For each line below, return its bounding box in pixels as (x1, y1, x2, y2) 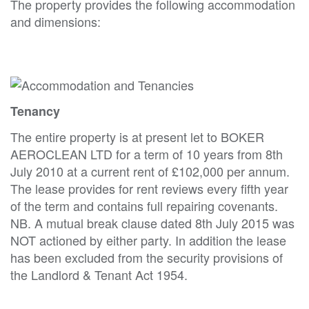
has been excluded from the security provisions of (10, 248, 283, 267)
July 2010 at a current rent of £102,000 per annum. (10, 162, 290, 181)
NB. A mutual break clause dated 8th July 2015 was (10, 214, 295, 232)
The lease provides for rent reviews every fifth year (10, 179, 288, 198)
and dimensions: (10, 12, 101, 30)
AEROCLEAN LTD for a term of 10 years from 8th (10, 145, 283, 163)
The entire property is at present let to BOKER (10, 128, 264, 146)
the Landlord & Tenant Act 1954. (10, 266, 188, 284)
